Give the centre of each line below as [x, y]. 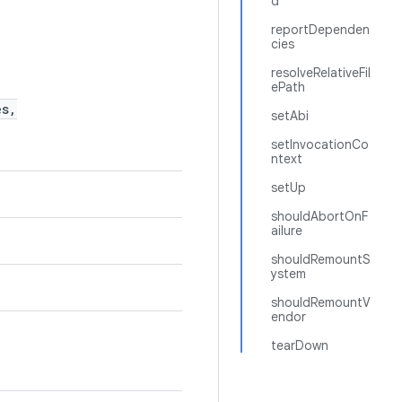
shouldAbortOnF [319, 216]
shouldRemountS [321, 259]
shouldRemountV [321, 302]
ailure [287, 231]
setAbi [290, 116]
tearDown [300, 345]
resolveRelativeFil [321, 73]
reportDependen [320, 30]
